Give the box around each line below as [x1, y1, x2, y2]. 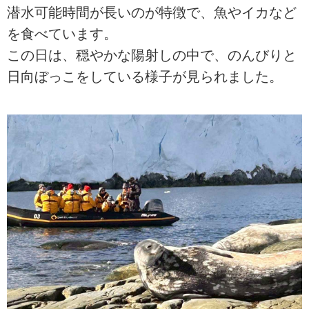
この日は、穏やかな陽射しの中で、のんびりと [7, 47, 297, 63]
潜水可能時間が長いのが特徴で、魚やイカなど [7, 4, 297, 20]
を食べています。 [7, 26, 117, 41]
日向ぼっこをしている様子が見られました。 [7, 68, 283, 84]
